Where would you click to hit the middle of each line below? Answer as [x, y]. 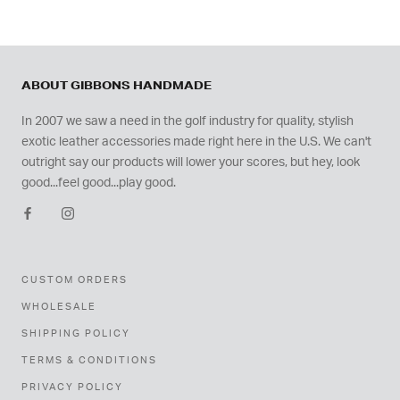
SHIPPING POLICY [76, 334]
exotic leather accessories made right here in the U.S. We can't [196, 142]
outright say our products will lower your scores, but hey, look [191, 163]
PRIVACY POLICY [72, 387]
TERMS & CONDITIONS [89, 361]
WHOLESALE [59, 307]
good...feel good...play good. [99, 183]
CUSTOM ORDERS [75, 280]
